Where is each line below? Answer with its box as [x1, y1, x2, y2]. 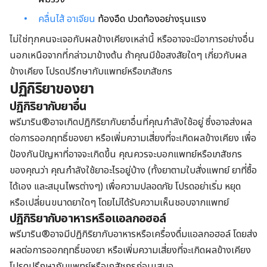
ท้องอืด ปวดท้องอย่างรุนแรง [95, 12, 206, 27]
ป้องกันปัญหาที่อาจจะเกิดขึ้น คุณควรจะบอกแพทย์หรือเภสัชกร [10, 147, 242, 162]
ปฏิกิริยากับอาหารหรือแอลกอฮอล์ [10, 209, 166, 228]
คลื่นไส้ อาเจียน [38, 12, 95, 27]
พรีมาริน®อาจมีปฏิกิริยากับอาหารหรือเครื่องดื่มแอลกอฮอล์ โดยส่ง [10, 226, 257, 241]
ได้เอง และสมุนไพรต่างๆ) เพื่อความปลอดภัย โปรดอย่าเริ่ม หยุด [10, 179, 241, 194]
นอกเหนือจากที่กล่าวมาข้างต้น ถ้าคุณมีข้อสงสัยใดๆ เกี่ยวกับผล [10, 48, 247, 63]
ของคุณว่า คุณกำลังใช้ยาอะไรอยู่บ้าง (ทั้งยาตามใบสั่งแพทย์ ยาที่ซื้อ [10, 163, 257, 178]
